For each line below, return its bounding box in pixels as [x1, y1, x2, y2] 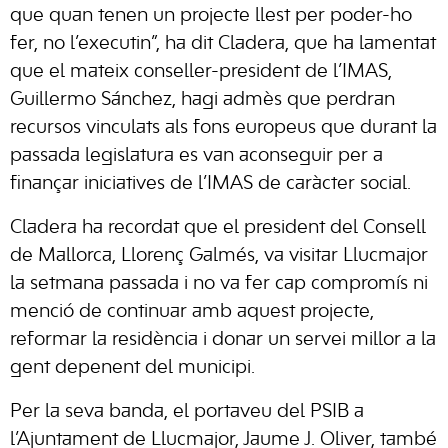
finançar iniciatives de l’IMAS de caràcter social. [10, 175, 411, 193]
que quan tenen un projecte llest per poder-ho [10, 7, 412, 25]
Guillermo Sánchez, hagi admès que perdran [10, 91, 395, 109]
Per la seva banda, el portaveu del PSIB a [10, 403, 364, 421]
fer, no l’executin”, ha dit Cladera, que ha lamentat [10, 35, 436, 53]
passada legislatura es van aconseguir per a [10, 147, 383, 165]
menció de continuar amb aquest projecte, [10, 303, 374, 321]
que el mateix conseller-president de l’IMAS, [10, 63, 392, 81]
